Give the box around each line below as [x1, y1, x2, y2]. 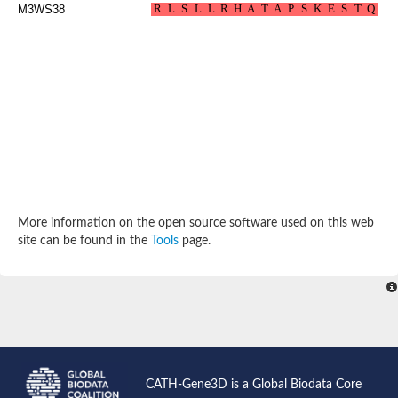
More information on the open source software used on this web [18, 216, 374, 229]
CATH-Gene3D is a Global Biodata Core [146, 378, 362, 391]
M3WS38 [18, 2, 65, 16]
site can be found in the [18, 234, 151, 247]
